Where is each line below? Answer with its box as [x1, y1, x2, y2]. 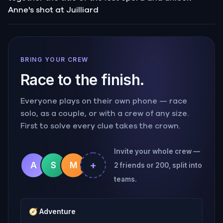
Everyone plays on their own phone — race [20, 97, 187, 105]
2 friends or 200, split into [114, 161, 202, 169]
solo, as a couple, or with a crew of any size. [20, 110, 189, 117]
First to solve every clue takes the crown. [20, 122, 180, 130]
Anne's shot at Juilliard [8, 5, 99, 14]
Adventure [39, 207, 76, 216]
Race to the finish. [20, 70, 144, 89]
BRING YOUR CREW [20, 55, 89, 63]
